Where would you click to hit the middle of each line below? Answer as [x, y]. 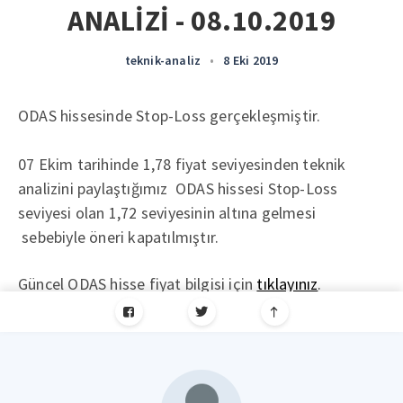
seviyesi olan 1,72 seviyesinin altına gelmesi [167, 213]
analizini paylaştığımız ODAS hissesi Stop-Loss [178, 188]
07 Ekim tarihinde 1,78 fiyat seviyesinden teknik [182, 164]
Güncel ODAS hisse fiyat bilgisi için [138, 284]
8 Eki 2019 [251, 60]
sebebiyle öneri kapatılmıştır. [119, 237]
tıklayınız [287, 284]
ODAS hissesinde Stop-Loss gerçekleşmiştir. [170, 116]
